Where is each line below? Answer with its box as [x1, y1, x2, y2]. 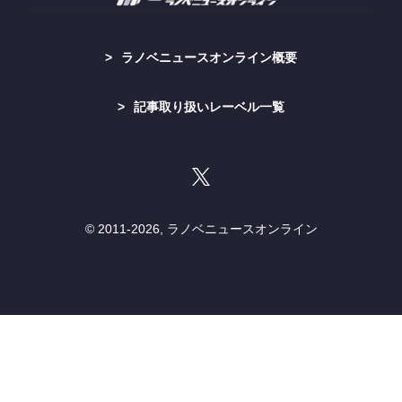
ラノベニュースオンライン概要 [121, 49, 297, 65]
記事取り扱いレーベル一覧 [134, 99, 284, 114]
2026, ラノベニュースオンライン [130, 221, 318, 236]
